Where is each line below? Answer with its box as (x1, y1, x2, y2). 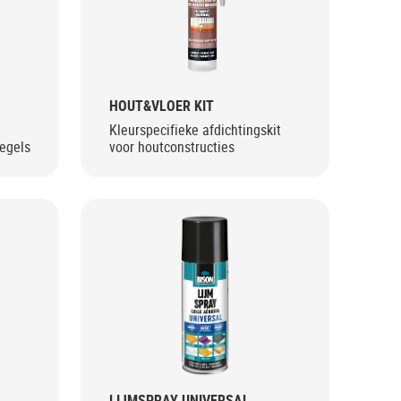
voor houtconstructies (108, 136, 235, 157)
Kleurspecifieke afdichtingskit (108, 119, 281, 140)
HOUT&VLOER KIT (108, 95, 214, 115)
